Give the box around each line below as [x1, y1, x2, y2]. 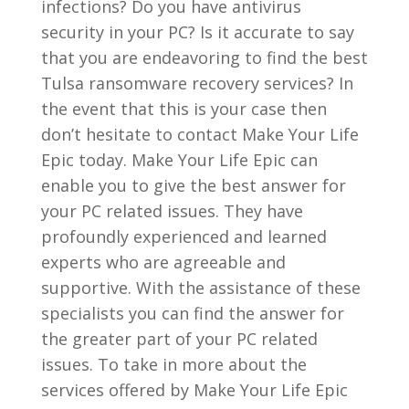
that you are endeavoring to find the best [40, 46, 368, 68]
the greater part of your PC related [40, 327, 318, 350]
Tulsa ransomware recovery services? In [40, 71, 353, 94]
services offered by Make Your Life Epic [40, 378, 348, 401]
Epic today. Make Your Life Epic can [40, 148, 318, 171]
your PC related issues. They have [40, 199, 303, 222]
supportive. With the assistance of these [40, 276, 361, 299]
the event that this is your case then [40, 97, 327, 120]
